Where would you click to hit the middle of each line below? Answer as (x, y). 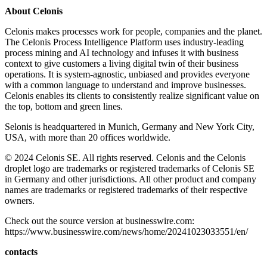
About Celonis (34, 11)
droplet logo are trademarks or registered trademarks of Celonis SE (130, 169)
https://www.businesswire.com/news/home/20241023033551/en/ (126, 232)
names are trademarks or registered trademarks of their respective (126, 190)
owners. (20, 201)
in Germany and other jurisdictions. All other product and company (131, 179)
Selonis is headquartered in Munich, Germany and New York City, (130, 127)
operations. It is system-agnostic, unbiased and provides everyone (127, 74)
